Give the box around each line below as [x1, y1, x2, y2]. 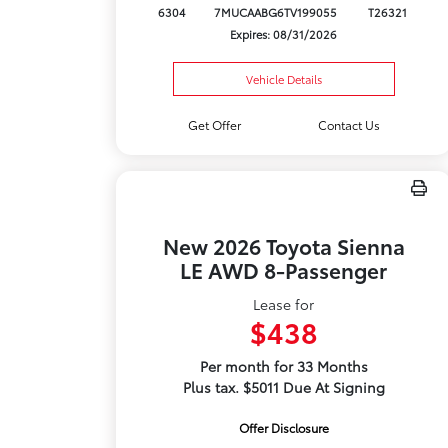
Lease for [253, 294, 315, 314]
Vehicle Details [245, 71, 322, 87]
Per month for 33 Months [199, 356, 368, 376]
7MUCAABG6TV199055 [214, 4, 338, 21]
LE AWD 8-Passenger [180, 255, 388, 284]
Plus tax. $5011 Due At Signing [182, 377, 385, 397]
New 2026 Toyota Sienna [162, 231, 405, 260]
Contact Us [317, 116, 380, 133]
